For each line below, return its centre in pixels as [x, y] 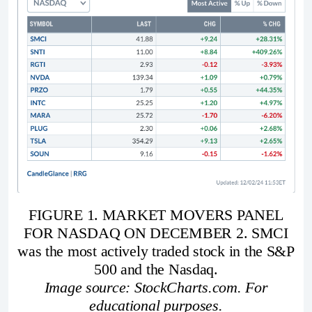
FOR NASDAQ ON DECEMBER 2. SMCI [156, 233]
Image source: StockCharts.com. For [156, 287]
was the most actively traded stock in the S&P [156, 251]
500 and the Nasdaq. [156, 269]
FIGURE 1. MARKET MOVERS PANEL [156, 214]
